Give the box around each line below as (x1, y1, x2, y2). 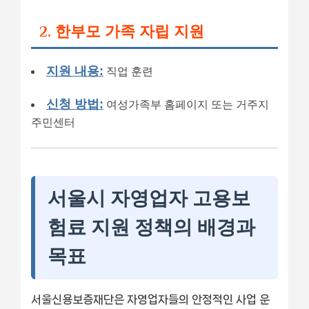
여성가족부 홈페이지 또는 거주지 (103, 98, 269, 110)
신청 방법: (46, 96, 103, 111)
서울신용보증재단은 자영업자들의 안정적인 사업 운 (31, 292, 270, 306)
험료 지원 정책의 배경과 (48, 216, 255, 238)
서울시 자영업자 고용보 (48, 187, 250, 209)
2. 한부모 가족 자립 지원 (39, 22, 204, 40)
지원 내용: (46, 63, 103, 79)
